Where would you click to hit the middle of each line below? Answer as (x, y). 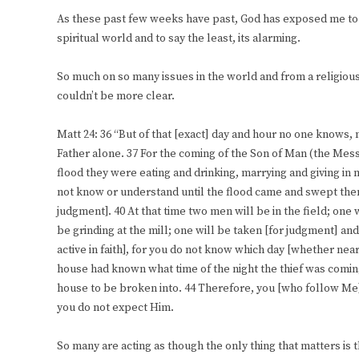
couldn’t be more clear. (116, 97)
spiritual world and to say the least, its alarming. (179, 39)
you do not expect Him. (115, 308)
